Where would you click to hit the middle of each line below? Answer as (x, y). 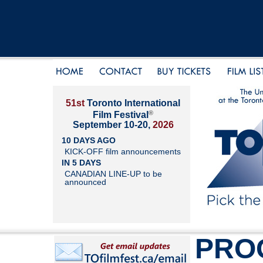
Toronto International (132, 103)
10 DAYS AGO (89, 140)
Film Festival (121, 115)
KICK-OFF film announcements (123, 151)
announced (85, 182)
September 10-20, (112, 125)
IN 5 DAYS (81, 162)
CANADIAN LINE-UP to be (113, 173)
